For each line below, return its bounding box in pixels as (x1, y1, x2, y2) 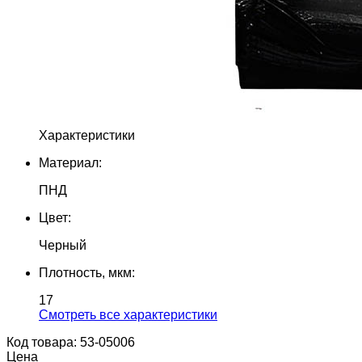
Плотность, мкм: (39, 266, 135, 280)
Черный (39, 238, 86, 252)
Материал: (39, 156, 102, 170)
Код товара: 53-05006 (6, 335, 135, 349)
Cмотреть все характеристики (39, 308, 217, 322)
